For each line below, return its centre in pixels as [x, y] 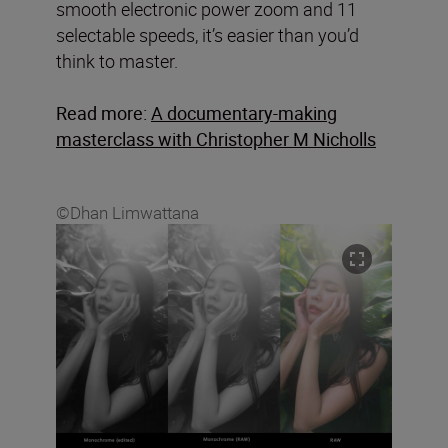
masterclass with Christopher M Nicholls [216, 138]
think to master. [117, 60]
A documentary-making [244, 112]
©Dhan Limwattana [127, 212]
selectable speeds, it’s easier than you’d [207, 34]
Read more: [101, 112]
